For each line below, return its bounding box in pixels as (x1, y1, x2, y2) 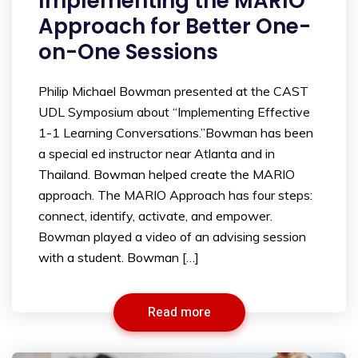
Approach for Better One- (38, 11, 311, 41)
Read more (147, 302, 211, 322)
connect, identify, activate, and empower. (38, 207, 272, 224)
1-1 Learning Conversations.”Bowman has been (38, 124, 313, 141)
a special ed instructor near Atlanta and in (38, 145, 275, 161)
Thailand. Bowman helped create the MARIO (38, 165, 295, 182)
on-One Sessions (38, 37, 218, 66)
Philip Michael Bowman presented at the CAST (38, 82, 308, 99)
